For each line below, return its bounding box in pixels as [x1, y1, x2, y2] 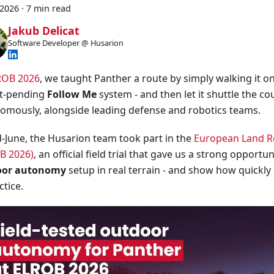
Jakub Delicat [7, 23, 80, 39]
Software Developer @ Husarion [7, 37, 124, 49]
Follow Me [47, 87, 97, 101]
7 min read [26, 2, 71, 14]
